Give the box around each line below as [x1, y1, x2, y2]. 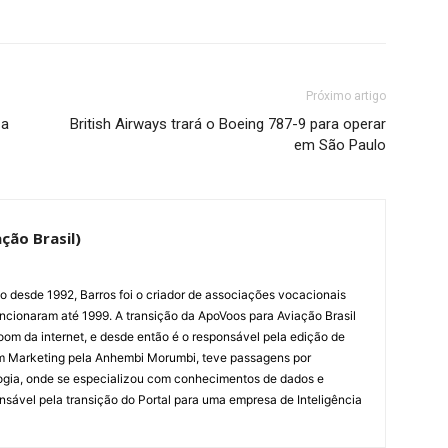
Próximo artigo [306, 89, 386, 103]
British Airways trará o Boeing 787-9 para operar [70, 115, 386, 133]
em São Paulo [294, 136, 386, 154]
